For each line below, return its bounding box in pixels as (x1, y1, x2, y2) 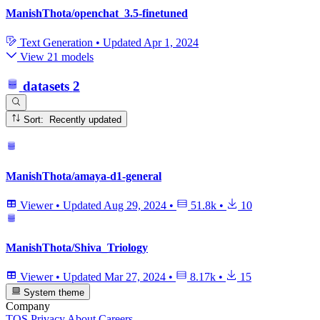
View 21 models (17, 51, 94, 64)
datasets (22, 78, 69, 94)
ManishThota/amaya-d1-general (6, 169, 161, 182)
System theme (21, 286, 85, 298)
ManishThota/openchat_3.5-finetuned (6, 6, 188, 19)
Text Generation (17, 36, 96, 49)
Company (6, 299, 50, 312)
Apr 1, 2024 (144, 36, 199, 49)
